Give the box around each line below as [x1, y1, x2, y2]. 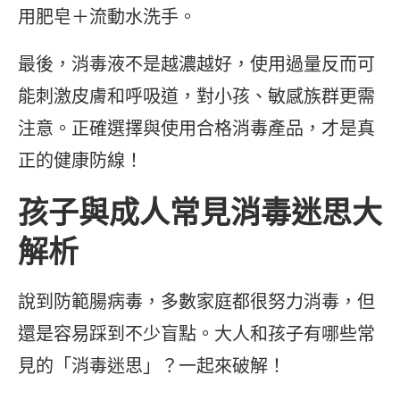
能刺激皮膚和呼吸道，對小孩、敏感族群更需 [18, 84, 375, 109]
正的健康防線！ [18, 148, 143, 173]
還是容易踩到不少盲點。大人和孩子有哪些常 [18, 321, 375, 346]
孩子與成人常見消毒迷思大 [18, 191, 382, 233]
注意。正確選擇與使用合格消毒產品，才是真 [18, 116, 375, 141]
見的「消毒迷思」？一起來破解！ [18, 354, 286, 379]
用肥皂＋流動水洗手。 [18, 4, 196, 29]
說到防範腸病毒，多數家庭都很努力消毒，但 [18, 289, 375, 314]
